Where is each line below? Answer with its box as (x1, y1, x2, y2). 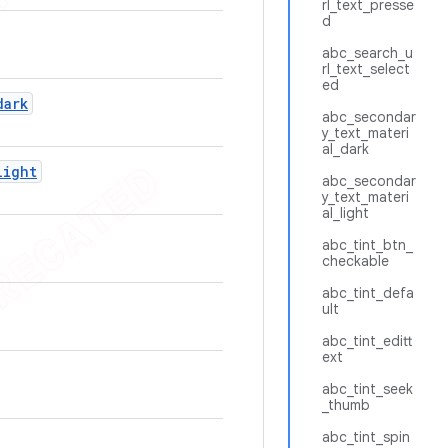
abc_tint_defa (322, 284, 414, 302)
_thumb (322, 396, 370, 414)
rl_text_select (322, 60, 410, 78)
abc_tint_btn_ (322, 236, 413, 254)
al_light (322, 204, 369, 222)
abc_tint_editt (322, 332, 412, 350)
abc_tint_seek (322, 380, 413, 398)
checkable (322, 252, 389, 270)
